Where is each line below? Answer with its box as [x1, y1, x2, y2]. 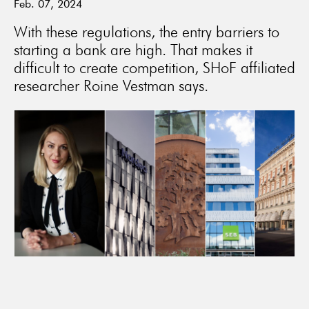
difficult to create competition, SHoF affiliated [14, 59, 295, 77]
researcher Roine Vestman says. [14, 77, 208, 94]
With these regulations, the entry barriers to [14, 23, 279, 41]
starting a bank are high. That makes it [14, 41, 252, 59]
